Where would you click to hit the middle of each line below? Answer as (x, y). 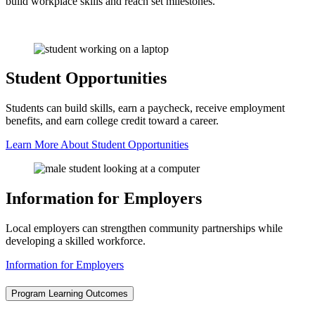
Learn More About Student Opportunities (97, 145)
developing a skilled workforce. (77, 241)
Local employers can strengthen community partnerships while (144, 229)
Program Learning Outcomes (70, 293)
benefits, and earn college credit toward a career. (112, 121)
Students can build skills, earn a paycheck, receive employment (145, 108)
